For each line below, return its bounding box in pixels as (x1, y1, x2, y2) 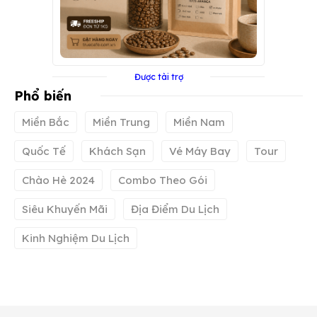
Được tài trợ (134, 71, 183, 83)
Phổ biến (14, 88, 71, 105)
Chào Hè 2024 (22, 173, 95, 188)
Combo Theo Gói (118, 173, 207, 188)
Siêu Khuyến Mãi (22, 202, 108, 217)
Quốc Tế (22, 144, 66, 158)
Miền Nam (173, 115, 225, 129)
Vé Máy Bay (169, 144, 231, 158)
